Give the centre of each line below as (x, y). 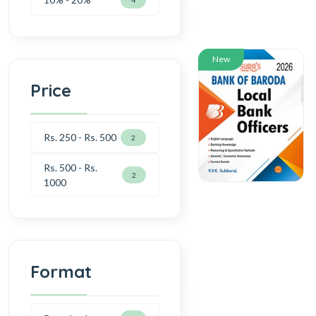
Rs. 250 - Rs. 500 (80, 138)
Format (61, 271)
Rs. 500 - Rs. (71, 167)
